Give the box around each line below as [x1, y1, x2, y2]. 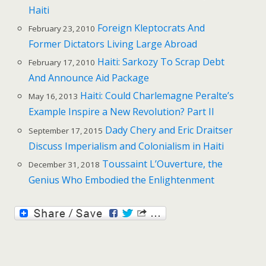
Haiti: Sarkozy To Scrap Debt [97, 55, 225, 69]
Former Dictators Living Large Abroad [28, 37, 198, 51]
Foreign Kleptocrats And [97, 21, 205, 35]
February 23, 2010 [28, 23, 96, 34]
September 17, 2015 [28, 125, 103, 136]
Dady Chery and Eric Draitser [105, 123, 233, 137]
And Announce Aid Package [28, 71, 150, 85]
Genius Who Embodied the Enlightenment [28, 173, 215, 186]
